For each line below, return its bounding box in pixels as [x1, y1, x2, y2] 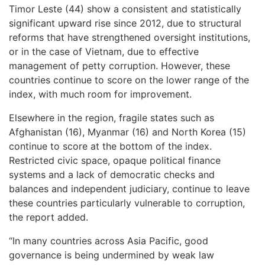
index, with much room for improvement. [9, 88, 192, 100]
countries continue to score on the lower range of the [9, 73, 249, 86]
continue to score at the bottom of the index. [9, 140, 212, 152]
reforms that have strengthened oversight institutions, [9, 31, 250, 43]
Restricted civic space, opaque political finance [9, 154, 221, 166]
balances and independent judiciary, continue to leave [9, 182, 250, 195]
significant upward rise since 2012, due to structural [9, 17, 241, 29]
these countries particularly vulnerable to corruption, [9, 196, 245, 209]
